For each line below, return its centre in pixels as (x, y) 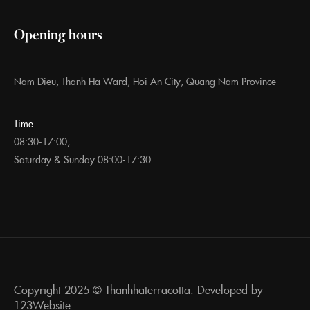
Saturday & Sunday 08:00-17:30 (82, 159)
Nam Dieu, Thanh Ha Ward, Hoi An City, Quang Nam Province (145, 81)
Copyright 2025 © (60, 289)
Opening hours (58, 34)
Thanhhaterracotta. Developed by (184, 289)
